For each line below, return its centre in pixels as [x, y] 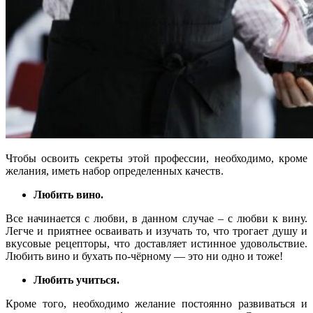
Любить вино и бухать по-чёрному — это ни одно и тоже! [144, 256]
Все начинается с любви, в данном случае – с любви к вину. [156, 219]
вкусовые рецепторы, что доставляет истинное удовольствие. [156, 244]
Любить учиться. [77, 280]
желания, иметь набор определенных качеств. [115, 171]
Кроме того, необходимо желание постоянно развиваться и [156, 304]
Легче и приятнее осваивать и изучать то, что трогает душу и [156, 231]
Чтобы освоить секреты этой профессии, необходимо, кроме [156, 159]
